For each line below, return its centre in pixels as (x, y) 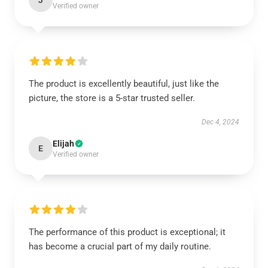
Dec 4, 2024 (220, 122)
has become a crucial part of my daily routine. (120, 246)
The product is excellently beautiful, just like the (124, 84)
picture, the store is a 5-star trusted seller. (112, 98)
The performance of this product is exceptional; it (127, 232)
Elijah (63, 144)
